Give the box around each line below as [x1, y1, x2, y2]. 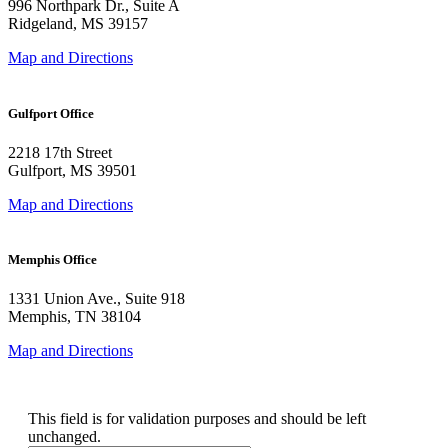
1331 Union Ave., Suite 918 [8, 290, 185, 308]
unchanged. [28, 428, 101, 446]
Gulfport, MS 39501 [8, 161, 137, 179]
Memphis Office [8, 251, 97, 267]
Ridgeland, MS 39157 [8, 15, 148, 33]
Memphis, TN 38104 [8, 308, 141, 326]
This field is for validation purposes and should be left [28, 410, 366, 428]
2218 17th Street [8, 143, 112, 161]
